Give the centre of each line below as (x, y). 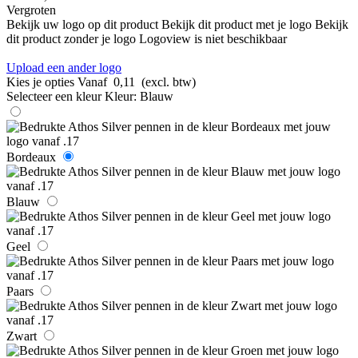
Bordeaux (31, 157)
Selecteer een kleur (54, 96)
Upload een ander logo (64, 67)
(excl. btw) (169, 82)
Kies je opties (40, 82)
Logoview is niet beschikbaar (213, 38)
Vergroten (31, 10)
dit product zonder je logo (71, 38)
